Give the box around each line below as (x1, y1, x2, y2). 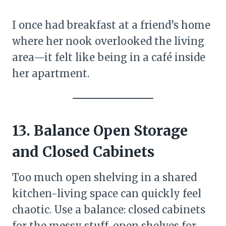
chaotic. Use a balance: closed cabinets (12, 203, 205, 216)
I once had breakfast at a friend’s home (12, 19, 210, 31)
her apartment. (12, 67, 89, 80)
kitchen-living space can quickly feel (12, 187, 201, 200)
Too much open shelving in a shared (12, 171, 197, 184)
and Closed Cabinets (12, 143, 154, 161)
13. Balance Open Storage (12, 122, 188, 140)
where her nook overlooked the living (12, 35, 204, 47)
